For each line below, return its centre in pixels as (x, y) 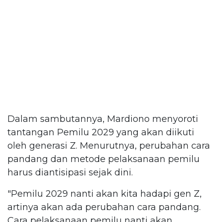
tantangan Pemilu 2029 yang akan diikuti (101, 132)
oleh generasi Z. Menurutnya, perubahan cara (109, 145)
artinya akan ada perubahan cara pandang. (104, 207)
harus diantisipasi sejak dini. (70, 172)
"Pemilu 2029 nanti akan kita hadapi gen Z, (105, 194)
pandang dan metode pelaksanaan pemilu (104, 159)
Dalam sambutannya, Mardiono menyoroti (103, 119)
